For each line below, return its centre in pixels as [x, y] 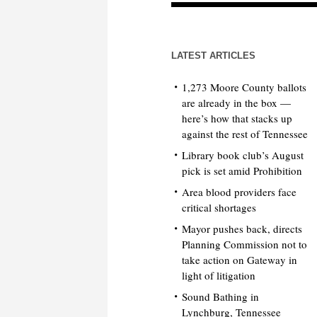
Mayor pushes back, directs [242, 228]
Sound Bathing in [221, 296]
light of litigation [219, 275]
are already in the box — [237, 102]
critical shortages [219, 207]
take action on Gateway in [240, 259]
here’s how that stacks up [237, 118]
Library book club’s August [243, 155]
